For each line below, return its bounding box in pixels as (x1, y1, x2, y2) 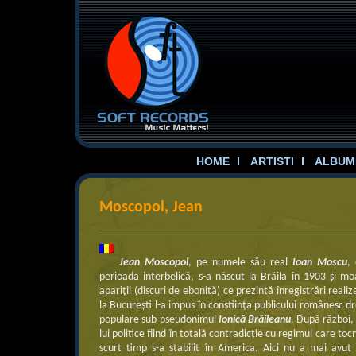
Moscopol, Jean (99, 199, 203, 215)
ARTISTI (250, 155, 294, 168)
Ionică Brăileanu (218, 314, 291, 326)
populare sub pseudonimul (99, 314, 219, 326)
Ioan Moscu (292, 257, 347, 269)
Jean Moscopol (119, 257, 189, 269)
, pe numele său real (188, 257, 292, 269)
